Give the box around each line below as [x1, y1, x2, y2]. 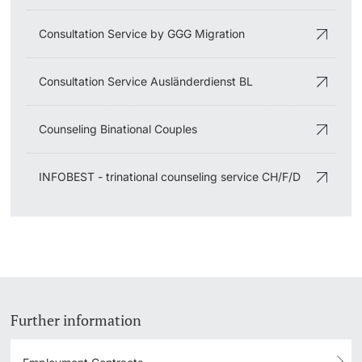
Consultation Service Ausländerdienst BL [39, 74, 254, 89]
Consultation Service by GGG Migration [39, 27, 246, 41]
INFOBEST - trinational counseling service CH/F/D [39, 170, 301, 184]
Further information [11, 310, 142, 330]
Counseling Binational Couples [39, 122, 198, 137]
